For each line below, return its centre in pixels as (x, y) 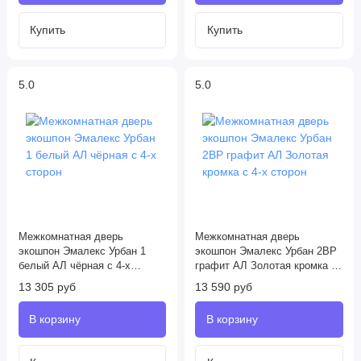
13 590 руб (224, 287)
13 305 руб (47, 287)
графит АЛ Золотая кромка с (266, 266)
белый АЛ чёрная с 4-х (74, 266)
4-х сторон (220, 281)
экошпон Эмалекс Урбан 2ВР (266, 252)
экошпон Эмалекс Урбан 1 (82, 252)
